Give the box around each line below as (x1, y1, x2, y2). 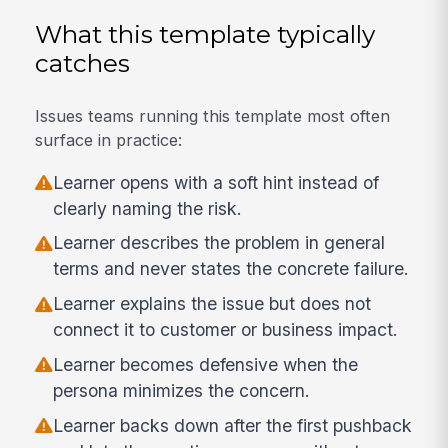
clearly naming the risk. (53, 197, 243, 219)
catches (35, 47, 131, 78)
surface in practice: (35, 130, 183, 151)
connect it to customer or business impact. (53, 319, 399, 341)
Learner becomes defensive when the (53, 354, 359, 376)
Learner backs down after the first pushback (53, 414, 413, 436)
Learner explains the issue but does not (53, 293, 372, 315)
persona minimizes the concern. (53, 380, 311, 402)
